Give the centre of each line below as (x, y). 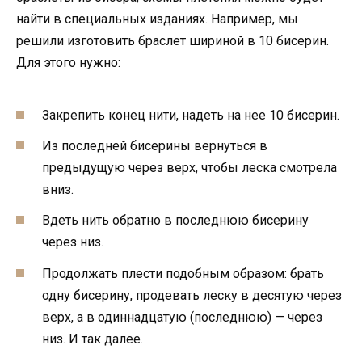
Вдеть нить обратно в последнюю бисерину (175, 221)
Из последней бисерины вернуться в (155, 146)
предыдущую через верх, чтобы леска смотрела (189, 168)
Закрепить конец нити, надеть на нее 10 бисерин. (191, 116)
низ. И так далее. (93, 339)
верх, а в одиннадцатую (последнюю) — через (182, 317)
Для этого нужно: (68, 62)
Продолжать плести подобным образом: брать (183, 273)
